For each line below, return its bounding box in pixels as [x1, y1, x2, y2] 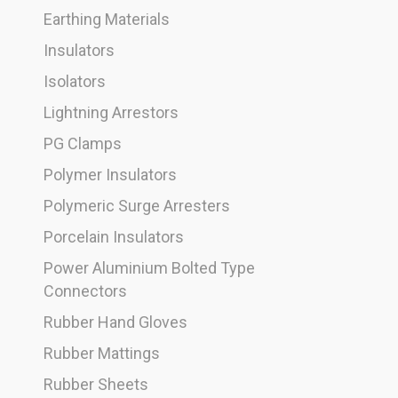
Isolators [43, 72, 106, 92]
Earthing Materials [43, 10, 170, 29]
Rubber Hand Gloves [43, 313, 187, 332]
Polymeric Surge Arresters [43, 196, 230, 216]
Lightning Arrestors [43, 103, 179, 123]
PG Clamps [43, 134, 122, 154]
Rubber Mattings [43, 344, 160, 363]
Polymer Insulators [43, 165, 177, 185]
